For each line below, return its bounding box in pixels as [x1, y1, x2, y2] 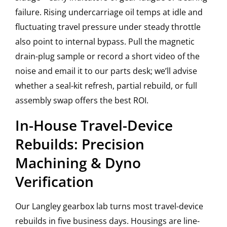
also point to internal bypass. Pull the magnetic [15, 36, 195, 48]
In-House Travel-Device [15, 116, 173, 135]
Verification [15, 172, 94, 192]
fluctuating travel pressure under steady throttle [15, 21, 201, 33]
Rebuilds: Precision [15, 134, 144, 154]
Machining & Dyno [15, 153, 141, 173]
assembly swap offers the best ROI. [15, 95, 148, 106]
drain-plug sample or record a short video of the [15, 51, 200, 62]
